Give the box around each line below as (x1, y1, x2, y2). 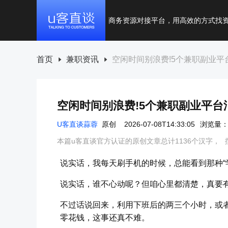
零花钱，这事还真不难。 (60, 213, 150, 222)
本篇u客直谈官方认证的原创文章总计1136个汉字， (57, 136, 220, 145)
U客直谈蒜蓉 (57, 120, 98, 128)
